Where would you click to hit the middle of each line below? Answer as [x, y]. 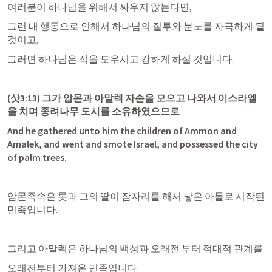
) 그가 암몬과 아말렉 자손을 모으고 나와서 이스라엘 [147, 98]
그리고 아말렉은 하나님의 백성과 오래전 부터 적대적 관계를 [135, 248]
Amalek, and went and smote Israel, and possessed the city [133, 144]
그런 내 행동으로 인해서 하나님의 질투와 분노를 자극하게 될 [136, 26]
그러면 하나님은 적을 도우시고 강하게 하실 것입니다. [121, 59]
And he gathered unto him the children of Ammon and [122, 131]
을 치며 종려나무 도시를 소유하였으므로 [93, 111]
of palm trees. [37, 157]
